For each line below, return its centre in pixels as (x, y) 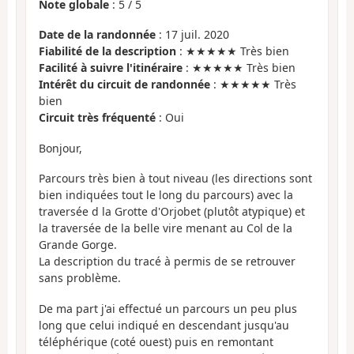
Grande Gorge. (78, 245)
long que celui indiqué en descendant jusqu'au (164, 325)
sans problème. (80, 278)
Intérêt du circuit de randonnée (124, 85)
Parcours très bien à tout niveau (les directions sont (175, 179)
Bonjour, (60, 148)
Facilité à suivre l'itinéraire (111, 68)
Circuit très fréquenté (97, 118)
